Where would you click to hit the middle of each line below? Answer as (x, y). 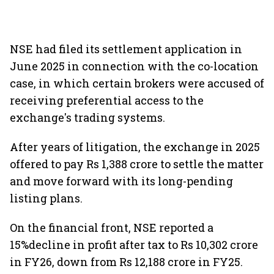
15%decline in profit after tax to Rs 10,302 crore (134, 245)
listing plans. (46, 198)
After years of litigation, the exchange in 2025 (135, 147)
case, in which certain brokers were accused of (137, 83)
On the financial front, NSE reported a (112, 228)
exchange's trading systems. (87, 117)
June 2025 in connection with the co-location (134, 66)
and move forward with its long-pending (121, 181)
